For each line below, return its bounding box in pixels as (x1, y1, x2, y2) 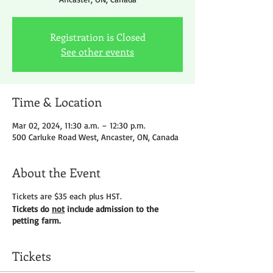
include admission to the (65, 204, 158, 214)
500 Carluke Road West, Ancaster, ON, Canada (12, 132, 179, 143)
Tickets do (12, 204, 52, 214)
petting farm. (12, 215, 61, 226)
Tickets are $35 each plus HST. (12, 191, 122, 202)
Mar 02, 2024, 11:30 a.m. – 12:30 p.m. (12, 120, 146, 131)
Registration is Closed (49, 30, 146, 44)
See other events (61, 45, 134, 58)
